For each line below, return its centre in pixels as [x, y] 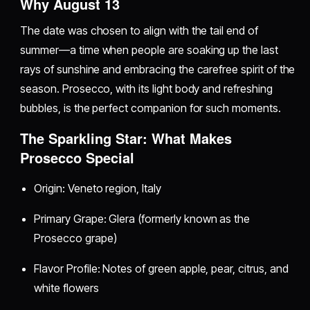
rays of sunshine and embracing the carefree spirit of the [158, 69]
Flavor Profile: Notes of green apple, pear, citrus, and [161, 268]
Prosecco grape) [75, 238]
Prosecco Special [77, 157]
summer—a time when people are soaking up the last [149, 49]
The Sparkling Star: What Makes [126, 138]
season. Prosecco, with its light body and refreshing [146, 88]
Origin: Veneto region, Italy [98, 188]
